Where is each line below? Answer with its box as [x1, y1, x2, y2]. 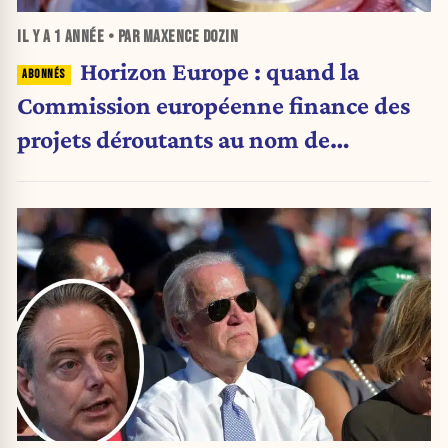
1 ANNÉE [53, 26, 104, 47]
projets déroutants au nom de [17, 124, 330, 153]
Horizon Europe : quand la [79, 56, 359, 85]
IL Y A [17, 26, 54, 47]
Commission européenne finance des [17, 90, 410, 119]
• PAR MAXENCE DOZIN [104, 26, 238, 47]
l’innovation [17, 158, 149, 187]
